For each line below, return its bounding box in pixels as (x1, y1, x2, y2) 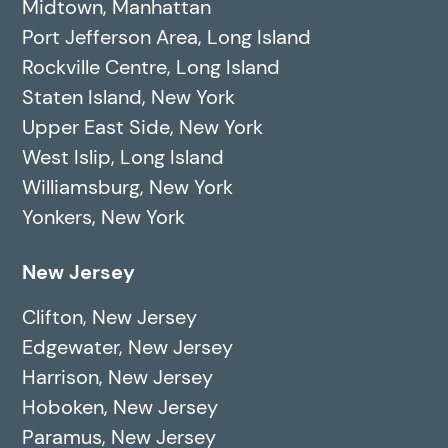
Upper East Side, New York (22, 114, 264, 141)
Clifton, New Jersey (22, 304, 198, 331)
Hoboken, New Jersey (22, 394, 219, 421)
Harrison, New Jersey (22, 364, 214, 391)
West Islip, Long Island (22, 144, 225, 171)
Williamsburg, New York (22, 174, 234, 201)
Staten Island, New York (22, 84, 236, 111)
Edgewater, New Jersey (22, 334, 234, 361)
